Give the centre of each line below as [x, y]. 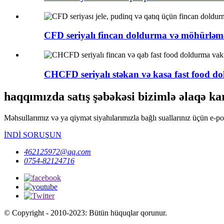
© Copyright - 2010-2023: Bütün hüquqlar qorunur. [85, 212]
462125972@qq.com [57, 151]
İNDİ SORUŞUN [33, 134]
